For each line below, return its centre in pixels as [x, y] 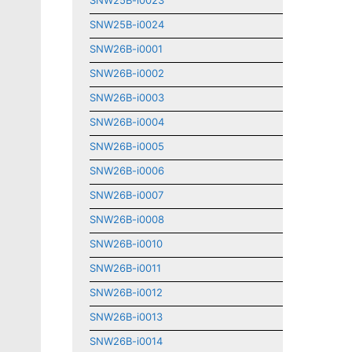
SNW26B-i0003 [127, 97]
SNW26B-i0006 [127, 170]
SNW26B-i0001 [126, 49]
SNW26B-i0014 [126, 341]
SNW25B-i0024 [127, 24]
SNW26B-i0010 [126, 244]
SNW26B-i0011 [125, 268]
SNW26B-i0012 [126, 292]
